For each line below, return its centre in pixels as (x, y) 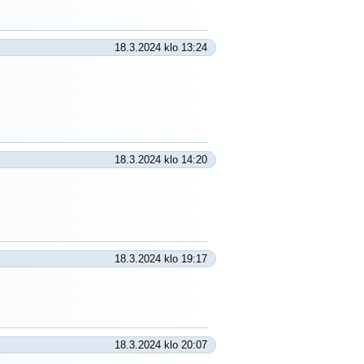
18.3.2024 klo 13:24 (161, 48)
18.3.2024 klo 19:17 (161, 259)
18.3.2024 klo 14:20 (161, 160)
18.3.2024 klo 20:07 (161, 345)
